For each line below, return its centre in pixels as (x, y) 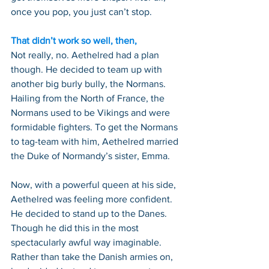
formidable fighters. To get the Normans (95, 127)
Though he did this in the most (76, 228)
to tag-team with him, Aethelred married (96, 141)
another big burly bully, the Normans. (89, 83)
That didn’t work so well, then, (74, 40)
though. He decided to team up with (88, 69)
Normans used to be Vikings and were (92, 112)
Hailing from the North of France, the (89, 98)
